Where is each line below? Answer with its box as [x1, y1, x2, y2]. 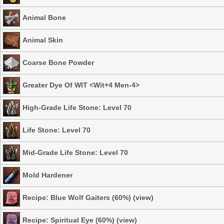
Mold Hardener [22, 170, 72, 179]
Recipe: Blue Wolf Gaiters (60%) [22, 193, 131, 201]
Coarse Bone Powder [22, 58, 94, 66]
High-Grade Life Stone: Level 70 [22, 103, 131, 111]
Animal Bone [22, 13, 66, 21]
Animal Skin [22, 35, 63, 44]
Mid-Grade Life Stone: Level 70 [22, 148, 128, 156]
